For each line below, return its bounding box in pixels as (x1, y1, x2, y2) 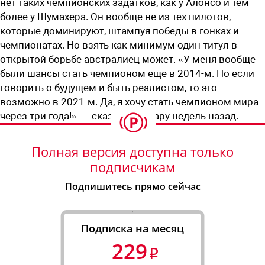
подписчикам (90, 157, 175, 176)
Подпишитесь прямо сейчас (64, 179, 201, 193)
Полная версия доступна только (31, 142, 234, 160)
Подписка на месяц (81, 221, 184, 235)
